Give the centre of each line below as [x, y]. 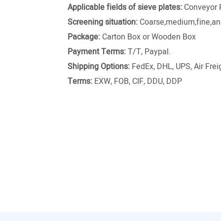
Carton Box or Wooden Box [148, 37]
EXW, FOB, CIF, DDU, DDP [137, 82]
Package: [84, 37]
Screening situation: [103, 22]
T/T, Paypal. [148, 52]
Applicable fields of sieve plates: [125, 8]
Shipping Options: [99, 67]
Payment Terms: [97, 52]
